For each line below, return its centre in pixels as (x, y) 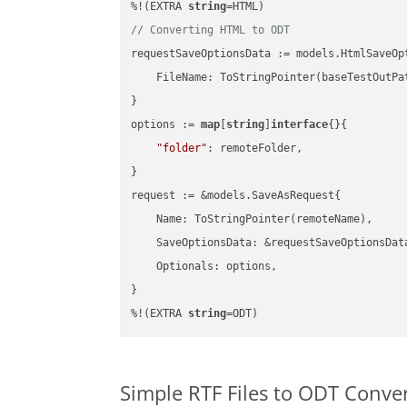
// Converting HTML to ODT (211, 30)
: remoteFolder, (255, 149)
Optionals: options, (204, 267)
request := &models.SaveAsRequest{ (236, 196)
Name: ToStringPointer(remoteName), (252, 219)
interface (300, 125)
